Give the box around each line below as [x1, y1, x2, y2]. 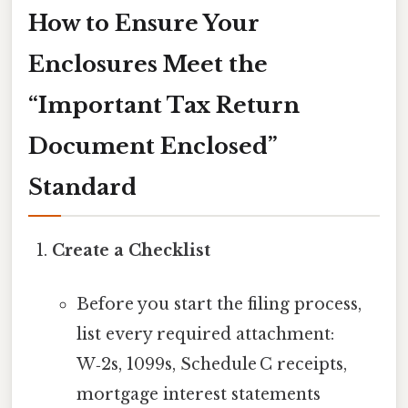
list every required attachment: [76, 324, 334, 345]
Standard [28, 174, 137, 201]
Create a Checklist [52, 240, 211, 261]
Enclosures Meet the [28, 51, 268, 78]
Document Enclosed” [28, 133, 278, 160]
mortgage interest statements [76, 384, 321, 405]
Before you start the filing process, [76, 294, 362, 315]
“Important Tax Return [28, 92, 300, 119]
